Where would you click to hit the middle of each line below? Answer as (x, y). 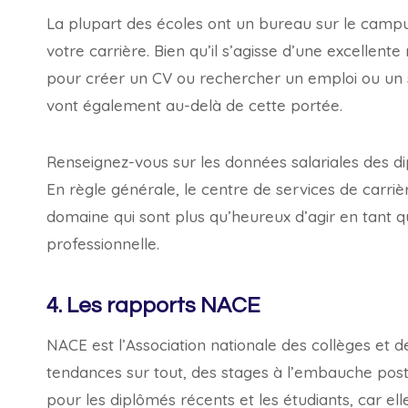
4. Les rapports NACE (153, 306)
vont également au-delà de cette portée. (194, 105)
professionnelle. (103, 244)
